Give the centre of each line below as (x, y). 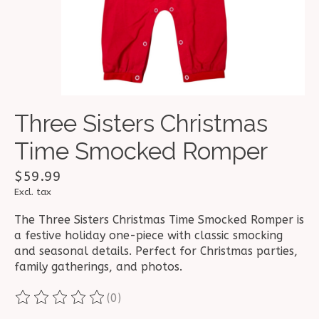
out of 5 (203, 304)
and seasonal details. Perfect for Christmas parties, (156, 251)
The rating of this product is (93, 304)
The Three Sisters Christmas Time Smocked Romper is (159, 220)
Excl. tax (33, 192)
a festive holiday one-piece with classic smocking (148, 236)
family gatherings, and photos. (98, 267)
